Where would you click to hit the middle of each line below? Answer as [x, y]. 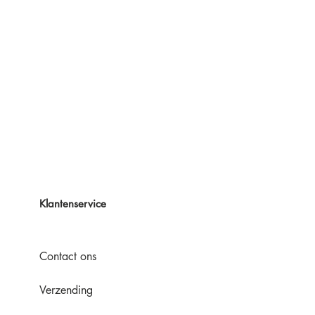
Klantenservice [73, 203]
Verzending [66, 290]
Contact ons [68, 256]
